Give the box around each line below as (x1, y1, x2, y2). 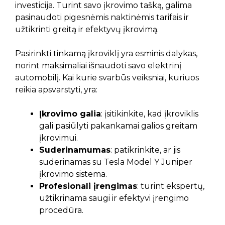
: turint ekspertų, (137, 181, 204, 191)
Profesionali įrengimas (39, 181, 137, 191)
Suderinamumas (39, 145, 110, 155)
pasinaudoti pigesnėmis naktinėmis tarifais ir (15, 13, 189, 22)
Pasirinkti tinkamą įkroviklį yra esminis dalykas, (15, 49, 197, 58)
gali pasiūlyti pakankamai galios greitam (39, 121, 197, 131)
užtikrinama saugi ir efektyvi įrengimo (39, 193, 189, 203)
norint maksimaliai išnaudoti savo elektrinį (15, 61, 181, 70)
